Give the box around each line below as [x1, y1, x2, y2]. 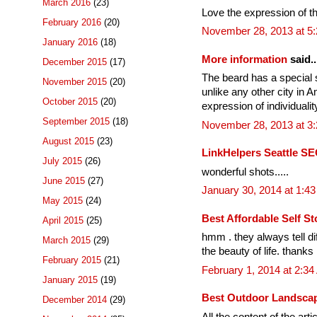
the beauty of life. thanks [202, 246, 313, 258]
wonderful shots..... [202, 166, 289, 178]
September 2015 [42, 116, 110, 127]
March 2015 [42, 235, 91, 246]
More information [202, 53, 287, 65]
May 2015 [42, 195, 83, 207]
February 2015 [42, 255, 101, 266]
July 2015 [42, 156, 82, 167]
